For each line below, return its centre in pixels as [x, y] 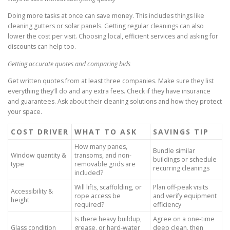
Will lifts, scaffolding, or [108, 187]
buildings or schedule [185, 159]
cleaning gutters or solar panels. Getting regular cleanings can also [106, 26]
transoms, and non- [103, 155]
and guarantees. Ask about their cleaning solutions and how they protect [115, 101]
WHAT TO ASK [106, 131]
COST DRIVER [40, 131]
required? [89, 204]
